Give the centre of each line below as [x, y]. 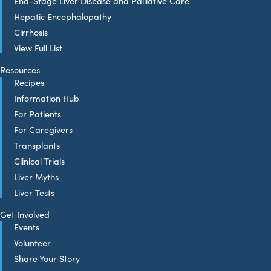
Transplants [37, 145]
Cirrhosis [31, 32]
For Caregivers [43, 129]
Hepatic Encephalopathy [63, 16]
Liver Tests [34, 192]
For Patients [38, 113]
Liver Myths [36, 176]
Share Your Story [47, 258]
